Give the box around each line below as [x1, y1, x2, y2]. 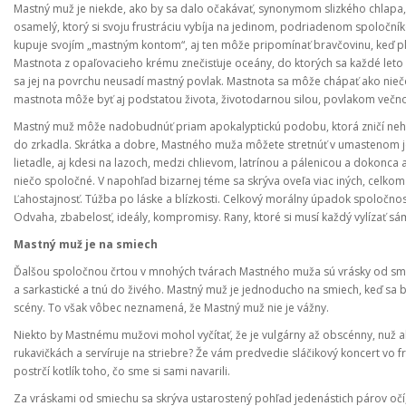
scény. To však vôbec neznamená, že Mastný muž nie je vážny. [14, 300, 329, 315]
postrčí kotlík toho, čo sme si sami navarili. [14, 363, 230, 379]
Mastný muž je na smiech [14, 237, 158, 252]
